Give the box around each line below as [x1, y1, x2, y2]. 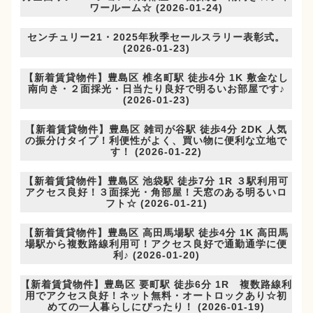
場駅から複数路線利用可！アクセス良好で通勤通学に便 [25, 238, 288, 250]
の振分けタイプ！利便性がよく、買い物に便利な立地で [25, 135, 288, 147]
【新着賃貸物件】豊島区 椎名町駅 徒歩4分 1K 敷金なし [24, 72, 289, 84]
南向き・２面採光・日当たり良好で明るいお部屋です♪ [27, 83, 285, 95]
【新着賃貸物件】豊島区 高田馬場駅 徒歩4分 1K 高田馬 [24, 227, 289, 239]
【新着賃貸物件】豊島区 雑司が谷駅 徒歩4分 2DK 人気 [25, 124, 288, 136]
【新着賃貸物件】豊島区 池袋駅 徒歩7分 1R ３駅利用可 [24, 175, 289, 187]
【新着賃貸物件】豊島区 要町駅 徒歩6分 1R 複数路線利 [20, 279, 293, 291]
